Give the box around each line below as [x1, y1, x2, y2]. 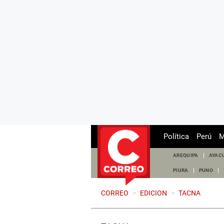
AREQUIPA [173, 152, 198, 158]
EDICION [140, 189, 167, 197]
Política [163, 131, 189, 141]
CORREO [101, 189, 128, 197]
